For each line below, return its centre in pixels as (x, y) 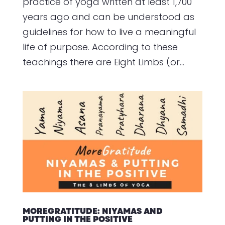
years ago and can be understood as (108, 17)
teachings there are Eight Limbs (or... (103, 62)
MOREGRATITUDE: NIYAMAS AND (92, 211)
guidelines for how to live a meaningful (109, 32)
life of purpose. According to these (100, 47)
